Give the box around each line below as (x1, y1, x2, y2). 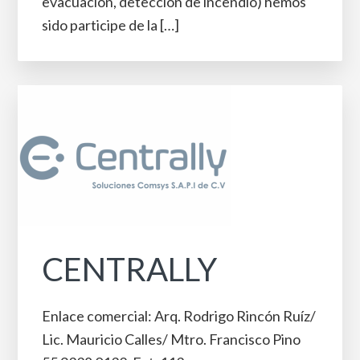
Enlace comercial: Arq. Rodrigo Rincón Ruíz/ (42, 307, 317, 325)
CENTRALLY (42, 250, 218, 288)
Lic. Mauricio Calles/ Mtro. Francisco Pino (42, 330, 301, 348)
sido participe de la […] (42, 16, 180, 34)
